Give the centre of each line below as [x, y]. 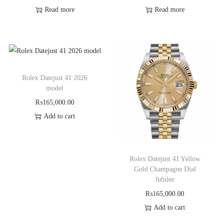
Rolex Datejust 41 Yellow [165, 159]
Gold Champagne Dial [165, 169]
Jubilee [165, 179]
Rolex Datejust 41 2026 [55, 78]
